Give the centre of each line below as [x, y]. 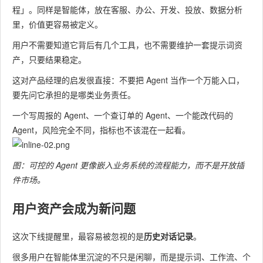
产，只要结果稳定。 [49, 59]
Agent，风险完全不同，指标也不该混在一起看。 [101, 130]
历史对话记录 [168, 236]
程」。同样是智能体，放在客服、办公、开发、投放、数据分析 [127, 9]
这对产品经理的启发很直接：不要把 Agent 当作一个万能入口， [128, 80]
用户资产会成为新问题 [74, 208]
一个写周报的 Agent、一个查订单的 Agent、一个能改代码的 [123, 115]
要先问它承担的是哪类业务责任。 [74, 95]
